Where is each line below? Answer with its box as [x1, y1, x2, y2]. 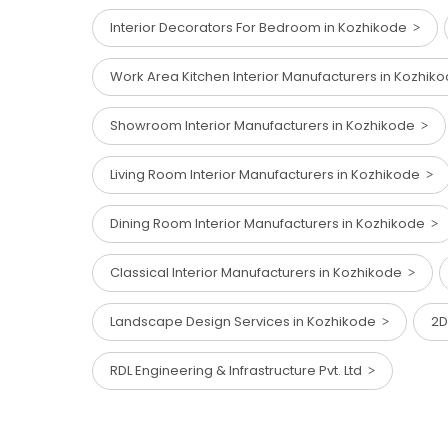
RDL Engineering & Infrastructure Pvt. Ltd [110, 361, 368, 381]
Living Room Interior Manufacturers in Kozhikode [110, 165, 426, 185]
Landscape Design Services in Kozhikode [110, 312, 382, 332]
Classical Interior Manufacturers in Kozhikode [110, 263, 408, 283]
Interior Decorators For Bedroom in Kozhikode [110, 18, 413, 38]
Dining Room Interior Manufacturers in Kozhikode [110, 214, 431, 234]
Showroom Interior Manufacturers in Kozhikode [110, 116, 421, 136]
